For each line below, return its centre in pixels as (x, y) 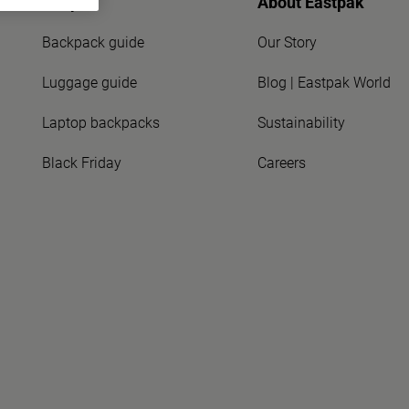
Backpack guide (93, 42)
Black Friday (81, 163)
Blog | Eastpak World (324, 83)
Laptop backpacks (100, 123)
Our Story (287, 42)
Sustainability (301, 123)
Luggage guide (89, 83)
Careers (282, 163)
